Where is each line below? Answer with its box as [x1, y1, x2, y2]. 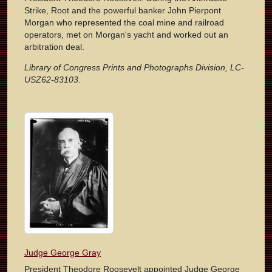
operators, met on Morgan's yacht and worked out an [24, 30, 228, 40]
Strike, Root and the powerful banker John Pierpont [24, 5, 221, 16]
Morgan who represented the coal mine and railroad [24, 18, 224, 28]
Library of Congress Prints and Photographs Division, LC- [24, 63, 244, 73]
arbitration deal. [24, 42, 84, 52]
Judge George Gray [24, 248, 101, 258]
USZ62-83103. [24, 75, 81, 85]
